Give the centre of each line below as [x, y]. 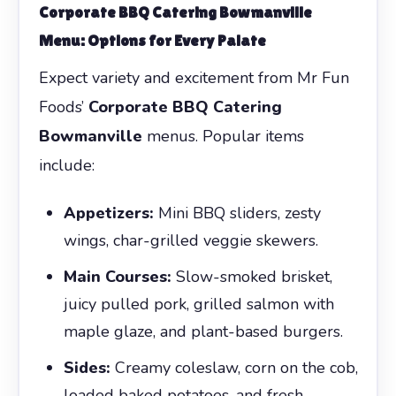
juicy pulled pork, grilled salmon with [198, 304]
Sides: [87, 367]
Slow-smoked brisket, [251, 276]
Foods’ [63, 107]
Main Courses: [117, 276]
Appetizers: [108, 213]
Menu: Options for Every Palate [152, 40]
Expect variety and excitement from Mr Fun [194, 77]
